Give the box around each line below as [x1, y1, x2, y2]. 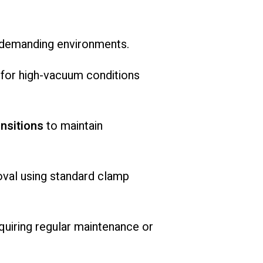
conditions [86, 67, 140, 85]
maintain [60, 117, 103, 135]
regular [35, 218, 74, 236]
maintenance [73, 218, 142, 236]
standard [49, 168, 97, 186]
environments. [56, 36, 129, 53]
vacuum [43, 67, 86, 85]
